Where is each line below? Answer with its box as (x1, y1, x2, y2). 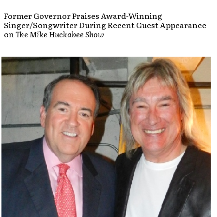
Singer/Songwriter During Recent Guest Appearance (4, 19, 206, 31)
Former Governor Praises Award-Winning (4, 10, 162, 21)
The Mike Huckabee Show (15, 28, 104, 40)
